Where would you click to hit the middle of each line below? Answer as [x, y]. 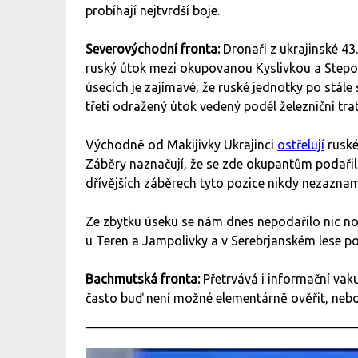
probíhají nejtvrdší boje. [154, 11]
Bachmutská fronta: [144, 279]
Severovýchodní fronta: [154, 49]
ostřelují [301, 145]
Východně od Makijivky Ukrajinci [181, 145]
